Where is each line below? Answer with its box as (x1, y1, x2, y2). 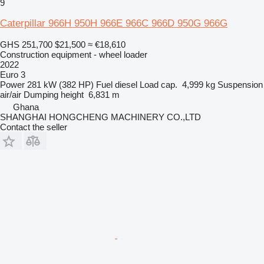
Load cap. (140, 79, 177, 90)
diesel (115, 79, 137, 90)
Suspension (217, 79, 263, 90)
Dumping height (24, 89, 84, 100)
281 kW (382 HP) (27, 79, 94, 90)
